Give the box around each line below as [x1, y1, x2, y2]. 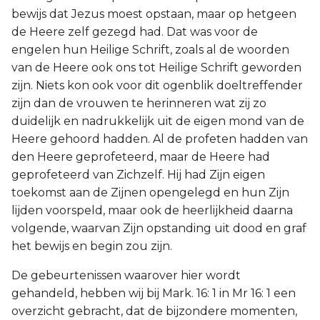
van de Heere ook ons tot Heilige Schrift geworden [11, 61, 301, 74]
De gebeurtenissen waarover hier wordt [11, 269, 241, 282]
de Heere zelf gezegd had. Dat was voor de [11, 25, 258, 39]
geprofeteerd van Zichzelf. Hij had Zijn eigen [11, 168, 265, 181]
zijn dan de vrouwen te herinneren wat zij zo [11, 96, 266, 110]
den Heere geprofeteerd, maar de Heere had [11, 150, 270, 164]
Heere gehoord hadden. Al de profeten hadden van [11, 132, 308, 146]
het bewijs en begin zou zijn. [11, 239, 172, 253]
